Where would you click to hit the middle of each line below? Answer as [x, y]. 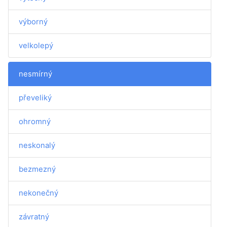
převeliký [35, 98]
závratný [34, 217]
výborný [33, 22]
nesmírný [35, 74]
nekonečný [39, 193]
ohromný [35, 121]
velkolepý [36, 45]
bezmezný [37, 169]
